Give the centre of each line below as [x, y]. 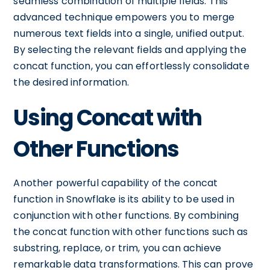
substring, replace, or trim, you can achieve [117, 248]
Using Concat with [108, 118]
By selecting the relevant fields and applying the [130, 50]
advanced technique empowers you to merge [124, 17]
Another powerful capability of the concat [116, 183]
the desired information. [71, 82]
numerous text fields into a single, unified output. [129, 33]
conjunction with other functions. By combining [126, 215]
